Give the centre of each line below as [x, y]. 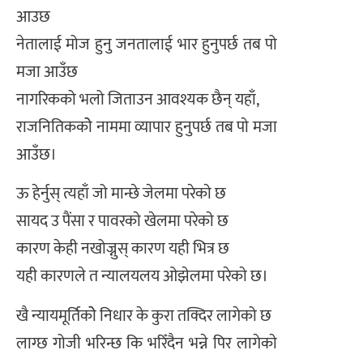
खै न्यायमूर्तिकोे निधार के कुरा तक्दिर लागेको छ [144, 316]
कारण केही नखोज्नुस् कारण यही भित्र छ [123, 249]
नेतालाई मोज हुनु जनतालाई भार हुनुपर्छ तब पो [147, 44]
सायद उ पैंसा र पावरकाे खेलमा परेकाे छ [122, 222]
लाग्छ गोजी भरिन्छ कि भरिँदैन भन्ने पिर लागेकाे [147, 343]
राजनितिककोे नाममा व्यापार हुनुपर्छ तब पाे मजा [147, 127]
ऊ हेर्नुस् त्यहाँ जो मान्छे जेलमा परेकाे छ [121, 194]
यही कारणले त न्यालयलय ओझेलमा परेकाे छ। [142, 277]
